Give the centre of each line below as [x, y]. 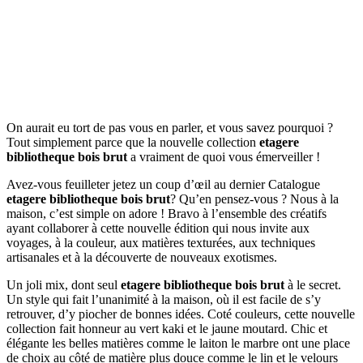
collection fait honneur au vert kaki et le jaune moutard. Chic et [167, 328]
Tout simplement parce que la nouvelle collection [133, 142]
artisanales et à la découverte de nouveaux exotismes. [142, 257]
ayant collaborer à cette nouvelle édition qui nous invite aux [158, 228]
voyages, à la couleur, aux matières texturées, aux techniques [161, 242]
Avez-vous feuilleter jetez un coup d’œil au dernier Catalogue [163, 184]
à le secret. [313, 284]
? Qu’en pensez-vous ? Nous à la [254, 199]
